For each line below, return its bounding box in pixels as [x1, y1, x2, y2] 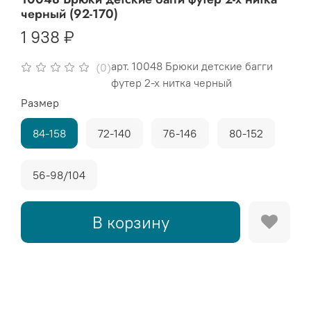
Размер [21, 96, 59, 110]
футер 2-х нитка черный [111, 76, 233, 90]
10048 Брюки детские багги [132, 59, 274, 74]
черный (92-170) [21, 5, 118, 24]
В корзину [92, 211, 169, 233]
